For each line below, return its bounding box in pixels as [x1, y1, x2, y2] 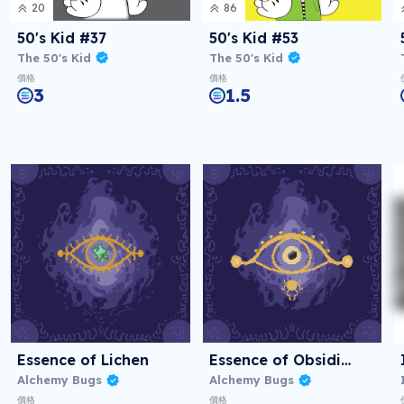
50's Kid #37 [16, 28, 106, 47]
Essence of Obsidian [340, 351, 351, 370]
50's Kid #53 [208, 28, 298, 47]
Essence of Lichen [16, 351, 149, 370]
